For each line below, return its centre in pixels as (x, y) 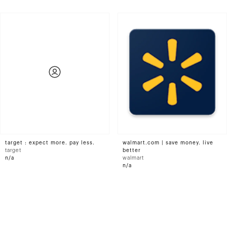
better (132, 150)
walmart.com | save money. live (168, 143)
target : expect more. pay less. (50, 143)
